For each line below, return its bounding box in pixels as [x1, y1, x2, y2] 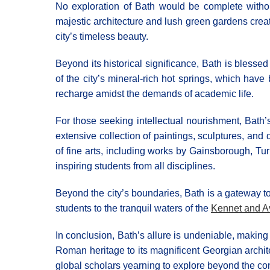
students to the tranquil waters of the [55, 203, 211, 213]
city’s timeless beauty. [55, 31, 148, 42]
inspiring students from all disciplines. [55, 161, 215, 171]
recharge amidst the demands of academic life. [55, 89, 254, 99]
